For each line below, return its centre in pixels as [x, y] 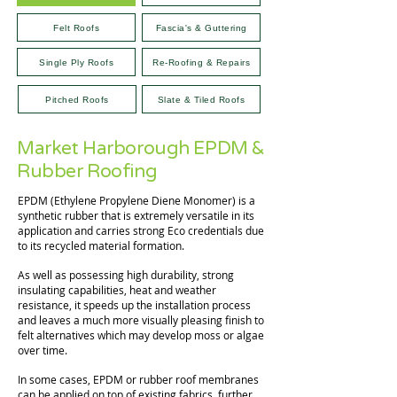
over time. [43, 350]
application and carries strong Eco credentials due [141, 230]
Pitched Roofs [77, 99]
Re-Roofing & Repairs [201, 62]
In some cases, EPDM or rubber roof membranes [138, 379]
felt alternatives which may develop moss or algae [141, 335]
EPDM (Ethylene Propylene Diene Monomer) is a [136, 200]
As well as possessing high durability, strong [126, 275]
